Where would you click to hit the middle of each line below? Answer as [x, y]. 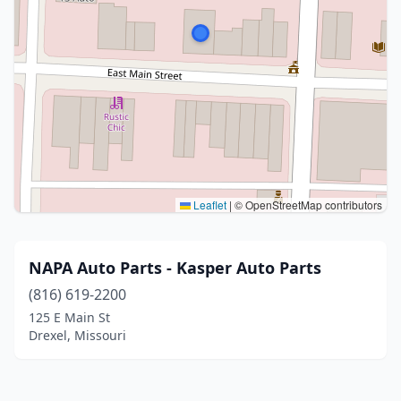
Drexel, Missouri [77, 335]
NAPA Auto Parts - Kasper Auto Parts [175, 268]
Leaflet [209, 205]
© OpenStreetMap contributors [307, 205]
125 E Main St [69, 317]
